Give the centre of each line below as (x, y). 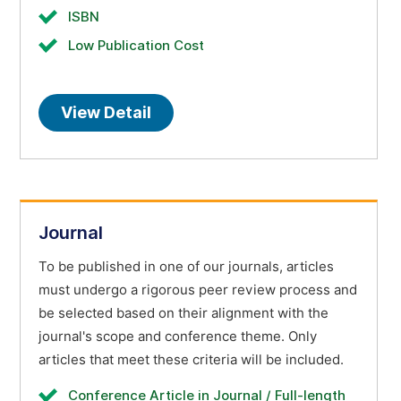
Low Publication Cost (136, 46)
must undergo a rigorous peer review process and (198, 290)
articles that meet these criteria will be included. (191, 360)
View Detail (106, 112)
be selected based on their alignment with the (183, 313)
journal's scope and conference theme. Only (178, 337)
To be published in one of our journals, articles (186, 267)
